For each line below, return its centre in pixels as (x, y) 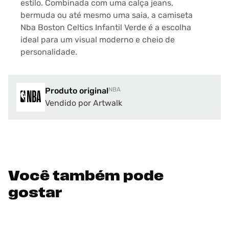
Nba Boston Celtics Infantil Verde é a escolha (106, 28)
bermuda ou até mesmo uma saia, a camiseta (107, 15)
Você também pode (86, 177)
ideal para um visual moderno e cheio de (98, 40)
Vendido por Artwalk (84, 103)
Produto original (77, 91)
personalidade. (49, 52)
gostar (35, 194)
